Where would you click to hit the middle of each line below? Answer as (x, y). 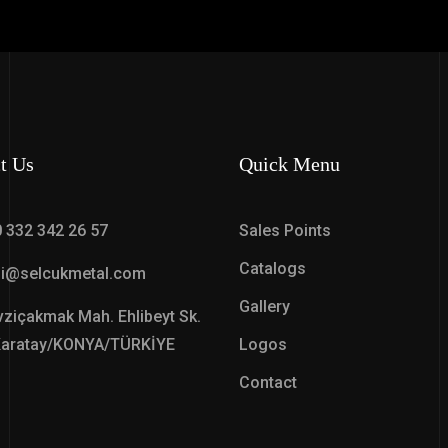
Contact (268, 382)
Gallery (264, 306)
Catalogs (272, 268)
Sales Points (285, 230)
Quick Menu (289, 164)
